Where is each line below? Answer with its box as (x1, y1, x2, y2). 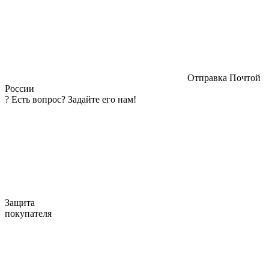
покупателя (5, 208, 52, 219)
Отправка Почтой (185, 72, 261, 83)
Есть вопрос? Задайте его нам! (11, 94, 136, 104)
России (5, 83, 34, 94)
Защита (5, 197, 35, 208)
